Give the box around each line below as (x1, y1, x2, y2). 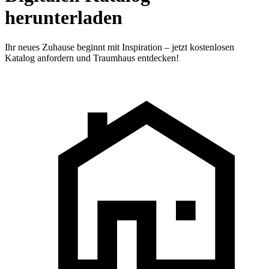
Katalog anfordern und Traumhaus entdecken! (5, 52, 179, 63)
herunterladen (5, 7, 122, 29)
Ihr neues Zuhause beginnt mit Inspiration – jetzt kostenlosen (5, 41, 234, 52)
